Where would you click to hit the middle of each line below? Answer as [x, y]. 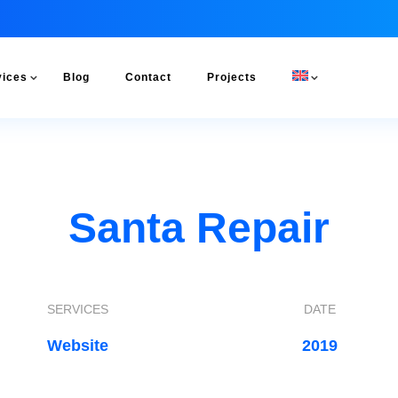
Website [78, 346]
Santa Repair [199, 228]
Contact [148, 77]
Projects [231, 77]
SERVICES [78, 309]
